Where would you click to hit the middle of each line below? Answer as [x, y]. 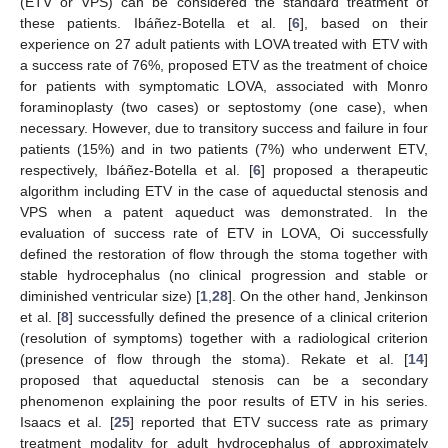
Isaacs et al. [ [67, 421]
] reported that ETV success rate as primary [279, 421]
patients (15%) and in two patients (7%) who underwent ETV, [224, 148]
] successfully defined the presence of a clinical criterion [248, 316]
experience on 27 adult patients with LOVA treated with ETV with [224, 43]
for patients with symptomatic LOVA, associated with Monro [224, 85]
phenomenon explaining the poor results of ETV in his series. [224, 400]
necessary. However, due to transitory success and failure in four [224, 127]
